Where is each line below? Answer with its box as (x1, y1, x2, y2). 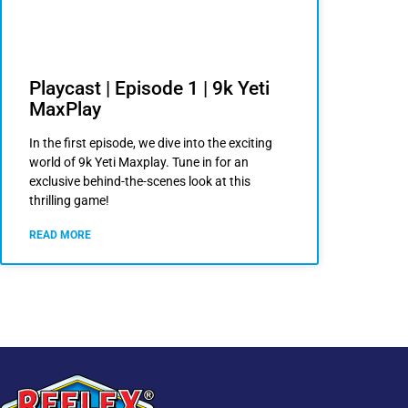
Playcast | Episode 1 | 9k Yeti (29, 77, 270, 100)
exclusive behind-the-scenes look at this (29, 174, 250, 189)
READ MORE (29, 229, 91, 242)
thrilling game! (29, 193, 109, 209)
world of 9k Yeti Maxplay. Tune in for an (29, 155, 249, 170)
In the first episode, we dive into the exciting (29, 136, 272, 151)
